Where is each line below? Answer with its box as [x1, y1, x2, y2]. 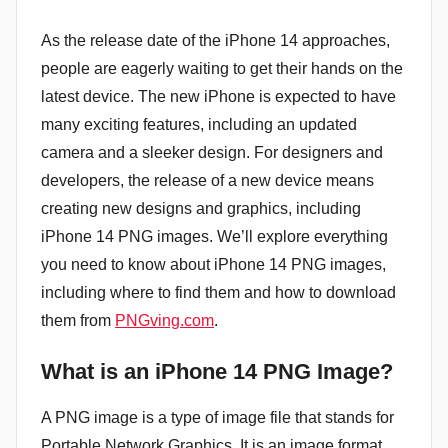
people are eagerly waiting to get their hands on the [41, 60, 403, 78]
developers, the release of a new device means [41, 172, 374, 190]
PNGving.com [115, 312, 214, 330]
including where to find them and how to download [41, 284, 396, 302]
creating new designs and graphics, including [41, 200, 361, 218]
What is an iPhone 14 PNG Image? [41, 359, 393, 385]
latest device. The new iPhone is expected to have [41, 88, 396, 106]
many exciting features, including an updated [41, 116, 357, 134]
